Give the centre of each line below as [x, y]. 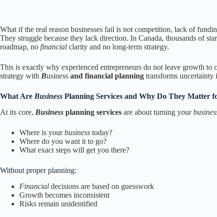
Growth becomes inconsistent [64, 195]
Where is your [41, 132]
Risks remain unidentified [58, 203]
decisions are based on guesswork [101, 186]
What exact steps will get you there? [74, 150]
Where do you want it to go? [63, 141]
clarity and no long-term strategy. [119, 47]
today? [102, 132]
